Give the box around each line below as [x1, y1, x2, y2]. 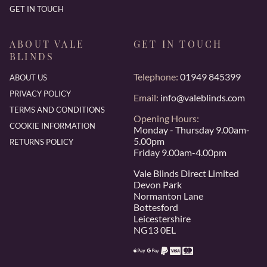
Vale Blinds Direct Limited [133, 167, 239, 179]
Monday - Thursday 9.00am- [133, 123, 250, 135]
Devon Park [133, 178, 182, 190]
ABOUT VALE [10, 37, 85, 50]
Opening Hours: [133, 112, 199, 124]
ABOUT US [10, 72, 47, 82]
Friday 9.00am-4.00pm [133, 146, 226, 158]
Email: [133, 91, 159, 103]
